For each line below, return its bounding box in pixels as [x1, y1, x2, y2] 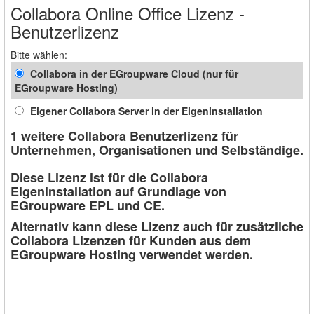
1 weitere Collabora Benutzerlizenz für [11, 126, 238, 145]
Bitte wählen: [11, 47, 67, 62]
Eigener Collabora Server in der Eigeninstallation [27, 103, 263, 118]
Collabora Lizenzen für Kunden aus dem [11, 231, 251, 250]
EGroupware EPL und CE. [11, 196, 165, 214]
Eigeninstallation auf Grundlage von [11, 182, 226, 200]
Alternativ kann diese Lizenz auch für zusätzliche [11, 217, 303, 235]
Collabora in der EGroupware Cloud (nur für [27, 66, 238, 81]
